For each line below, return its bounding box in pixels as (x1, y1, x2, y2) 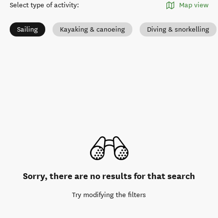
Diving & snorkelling (147, 25, 209, 34)
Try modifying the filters (72, 191, 146, 199)
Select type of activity (10, 1, 77, 9)
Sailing (17, 25, 38, 34)
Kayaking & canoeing (60, 25, 125, 34)
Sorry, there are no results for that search (23, 170, 195, 182)
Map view (179, 1, 208, 9)
